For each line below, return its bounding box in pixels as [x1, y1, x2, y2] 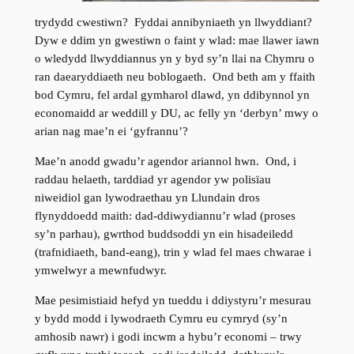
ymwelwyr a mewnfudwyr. [34, 264, 167, 277]
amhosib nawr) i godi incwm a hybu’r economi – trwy [34, 330, 302, 344]
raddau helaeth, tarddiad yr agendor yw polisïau [34, 173, 271, 186]
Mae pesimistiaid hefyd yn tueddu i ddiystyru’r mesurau [34, 294, 311, 307]
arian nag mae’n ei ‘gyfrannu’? [34, 125, 191, 138]
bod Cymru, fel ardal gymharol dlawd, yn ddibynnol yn [34, 88, 310, 102]
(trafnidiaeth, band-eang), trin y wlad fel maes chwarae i [34, 246, 311, 259]
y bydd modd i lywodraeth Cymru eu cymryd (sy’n [34, 312, 288, 326]
